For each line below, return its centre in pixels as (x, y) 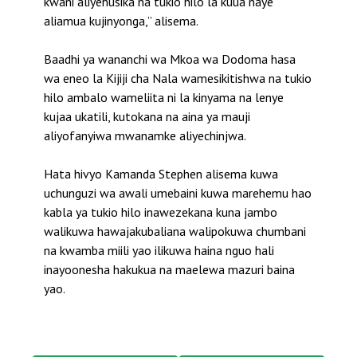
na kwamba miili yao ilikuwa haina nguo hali (159, 251)
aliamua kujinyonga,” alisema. (121, 21)
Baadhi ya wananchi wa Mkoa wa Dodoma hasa (170, 59)
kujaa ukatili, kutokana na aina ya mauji (147, 117)
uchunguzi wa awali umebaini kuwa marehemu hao (178, 193)
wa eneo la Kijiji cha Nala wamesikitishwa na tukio (178, 78)
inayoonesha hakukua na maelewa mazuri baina (169, 270)
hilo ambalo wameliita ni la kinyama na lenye (164, 98)
